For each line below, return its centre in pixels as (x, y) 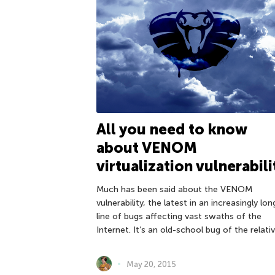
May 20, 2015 (151, 264)
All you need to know (172, 130)
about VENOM (147, 148)
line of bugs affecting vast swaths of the (179, 217)
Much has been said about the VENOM (174, 190)
